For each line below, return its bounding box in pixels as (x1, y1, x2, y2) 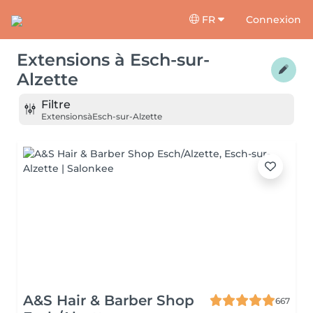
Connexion (246, 13, 301, 26)
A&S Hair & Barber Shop (23, 292, 194, 309)
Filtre (41, 97, 71, 111)
